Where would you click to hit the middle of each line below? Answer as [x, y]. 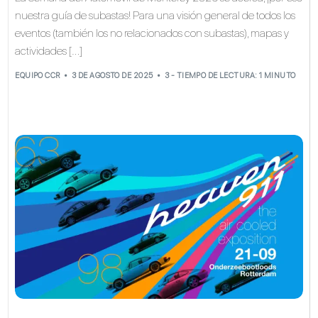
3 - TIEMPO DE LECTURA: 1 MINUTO [230, 75]
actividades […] [49, 51]
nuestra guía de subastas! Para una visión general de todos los [155, 16]
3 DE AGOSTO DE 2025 [113, 75]
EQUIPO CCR [38, 75]
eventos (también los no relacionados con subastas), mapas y [152, 33]
